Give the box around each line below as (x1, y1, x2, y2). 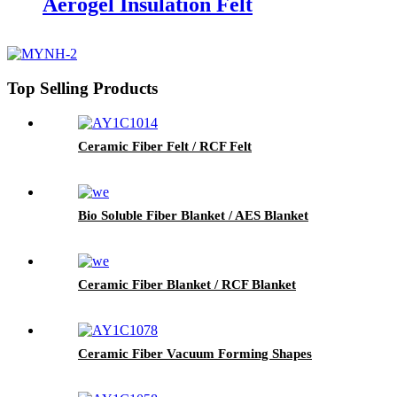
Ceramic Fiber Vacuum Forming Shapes (78, 346, 312, 361)
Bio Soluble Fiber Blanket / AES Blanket (78, 207, 308, 222)
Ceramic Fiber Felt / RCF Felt (78, 138, 252, 153)
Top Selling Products (7, 79, 158, 98)
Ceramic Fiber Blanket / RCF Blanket (78, 276, 296, 292)
